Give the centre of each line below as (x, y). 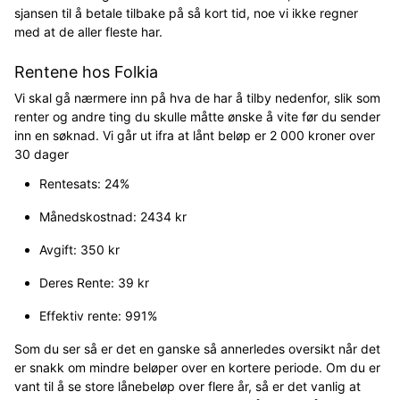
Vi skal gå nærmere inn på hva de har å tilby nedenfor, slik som (197, 97)
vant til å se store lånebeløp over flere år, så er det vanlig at (187, 386)
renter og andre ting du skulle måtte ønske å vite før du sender (197, 116)
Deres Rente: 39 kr (94, 282)
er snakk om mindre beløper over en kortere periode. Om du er (197, 367)
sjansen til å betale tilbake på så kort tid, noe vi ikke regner (186, 12)
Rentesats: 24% (84, 183)
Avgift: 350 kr (79, 249)
